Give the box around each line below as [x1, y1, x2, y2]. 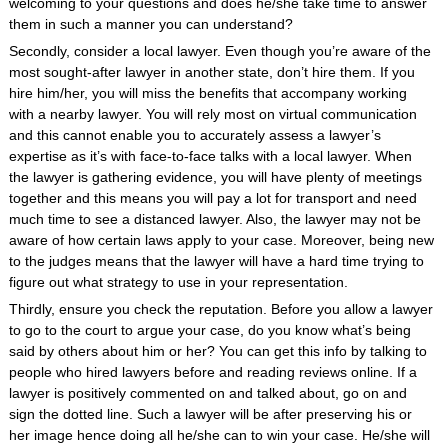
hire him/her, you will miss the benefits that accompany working [8, 85, 407, 101]
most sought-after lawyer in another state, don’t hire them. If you [8, 64, 415, 80]
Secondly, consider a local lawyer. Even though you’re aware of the [8, 43, 431, 59]
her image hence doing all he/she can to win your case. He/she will [8, 427, 430, 443]
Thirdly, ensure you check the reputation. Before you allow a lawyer [8, 301, 433, 317]
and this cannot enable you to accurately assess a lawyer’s [8, 127, 381, 143]
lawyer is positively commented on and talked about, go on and [8, 385, 407, 401]
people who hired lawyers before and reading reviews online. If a [8, 364, 417, 380]
